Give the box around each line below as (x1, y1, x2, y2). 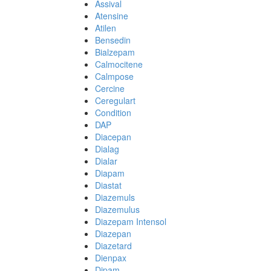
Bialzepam (95, 46, 135, 58)
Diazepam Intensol (95, 215, 166, 227)
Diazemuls (95, 191, 135, 203)
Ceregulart (95, 94, 135, 106)
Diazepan (95, 227, 131, 240)
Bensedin (95, 34, 131, 46)
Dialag (95, 143, 119, 155)
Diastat (95, 179, 122, 191)
